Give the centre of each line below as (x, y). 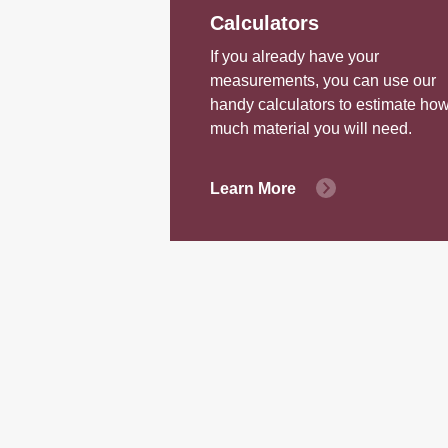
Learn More (252, 188)
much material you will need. (310, 128)
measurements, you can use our (322, 80)
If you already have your (294, 56)
